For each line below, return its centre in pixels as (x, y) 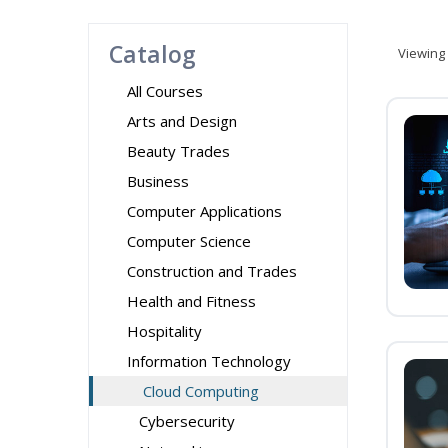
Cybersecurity (187, 421)
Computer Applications (204, 211)
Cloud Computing (201, 391)
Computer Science (189, 241)
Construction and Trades (212, 271)
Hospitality (164, 331)
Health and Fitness (191, 301)
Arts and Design (182, 121)
